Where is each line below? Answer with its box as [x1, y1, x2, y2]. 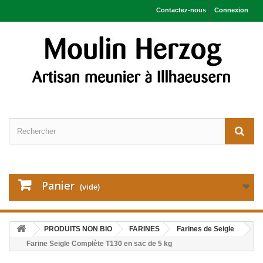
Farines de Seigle [177, 225, 234, 233]
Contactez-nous [156, 6, 206, 14]
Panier [42, 178, 75, 193]
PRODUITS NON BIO [44, 225, 112, 233]
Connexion [214, 6, 248, 14]
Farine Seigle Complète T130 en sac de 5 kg [26, 240, 172, 248]
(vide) [80, 183, 100, 191]
